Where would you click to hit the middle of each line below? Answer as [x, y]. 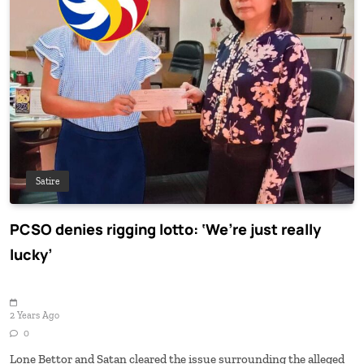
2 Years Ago [35, 316]
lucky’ [31, 255]
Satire [48, 182]
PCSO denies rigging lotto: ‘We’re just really [165, 230]
